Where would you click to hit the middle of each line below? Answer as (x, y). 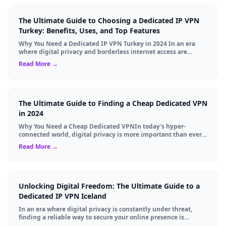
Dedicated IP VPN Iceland (63, 196)
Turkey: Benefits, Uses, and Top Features (89, 30)
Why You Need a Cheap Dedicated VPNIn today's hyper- (102, 126)
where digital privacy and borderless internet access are (103, 51)
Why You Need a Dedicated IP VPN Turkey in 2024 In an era (107, 43)
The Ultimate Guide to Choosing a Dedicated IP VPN (109, 20)
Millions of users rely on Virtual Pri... (73, 142)
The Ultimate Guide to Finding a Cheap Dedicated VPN (113, 103)
